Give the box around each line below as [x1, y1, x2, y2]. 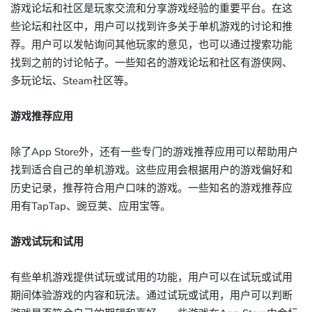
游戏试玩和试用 [10, 235, 84, 249]
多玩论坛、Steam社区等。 [10, 74, 134, 88]
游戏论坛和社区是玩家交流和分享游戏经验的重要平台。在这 [10, 1, 292, 15]
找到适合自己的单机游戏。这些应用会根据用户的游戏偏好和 [10, 163, 292, 177]
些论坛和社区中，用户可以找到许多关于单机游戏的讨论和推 [10, 19, 292, 33]
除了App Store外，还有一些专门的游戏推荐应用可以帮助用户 [10, 145, 298, 159]
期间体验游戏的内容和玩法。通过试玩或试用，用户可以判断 [10, 288, 292, 302]
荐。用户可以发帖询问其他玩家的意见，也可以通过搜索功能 [10, 38, 292, 52]
